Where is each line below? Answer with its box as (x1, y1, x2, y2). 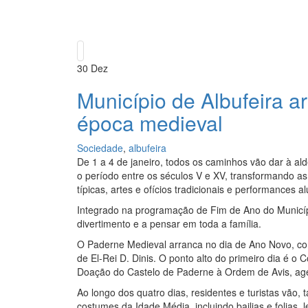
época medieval (77, 108, 223, 138)
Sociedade (77, 141, 123, 155)
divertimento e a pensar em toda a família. (77, 217, 261, 231)
